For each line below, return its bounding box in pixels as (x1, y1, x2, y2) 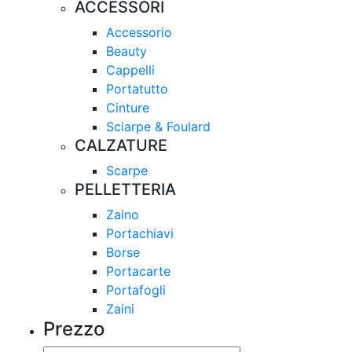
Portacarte (106, 263, 170, 279)
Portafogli (106, 282, 166, 298)
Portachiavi (106, 225, 174, 241)
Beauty (106, 43, 147, 59)
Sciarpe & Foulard (106, 119, 211, 134)
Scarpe (106, 163, 148, 178)
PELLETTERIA (75, 180, 176, 199)
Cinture (106, 100, 149, 115)
